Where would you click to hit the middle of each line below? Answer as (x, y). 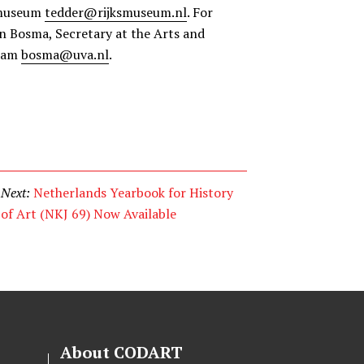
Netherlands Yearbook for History (134, 193)
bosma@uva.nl (65, 54)
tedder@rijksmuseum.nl (116, 12)
